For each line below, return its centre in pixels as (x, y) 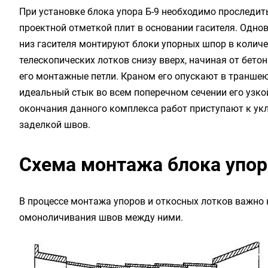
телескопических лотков (74, 60)
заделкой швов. (56, 125)
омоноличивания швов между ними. (101, 217)
